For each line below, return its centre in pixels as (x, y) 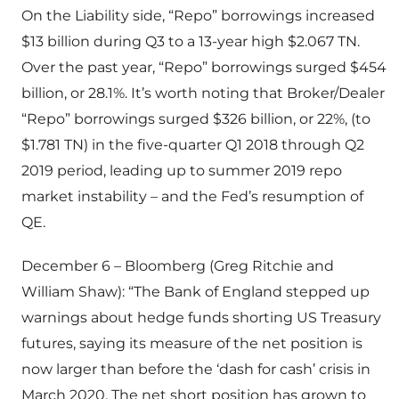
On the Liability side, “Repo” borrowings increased (198, 16)
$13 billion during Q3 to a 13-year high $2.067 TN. (191, 42)
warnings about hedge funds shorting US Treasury (201, 318)
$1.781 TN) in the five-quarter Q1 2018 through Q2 (193, 145)
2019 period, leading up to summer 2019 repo (182, 171)
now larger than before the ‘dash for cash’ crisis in (196, 370)
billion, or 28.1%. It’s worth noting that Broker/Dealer (203, 94)
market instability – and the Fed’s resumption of (192, 197)
